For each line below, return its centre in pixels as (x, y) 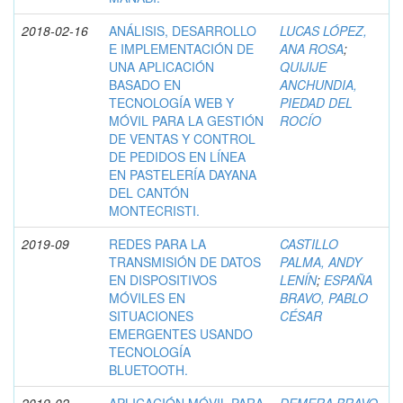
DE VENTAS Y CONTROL (182, 138)
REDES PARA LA (157, 243)
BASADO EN (145, 84)
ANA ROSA (312, 48)
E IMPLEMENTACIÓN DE (181, 48)
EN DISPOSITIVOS (163, 279)
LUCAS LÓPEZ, (323, 30)
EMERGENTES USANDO (181, 333)
